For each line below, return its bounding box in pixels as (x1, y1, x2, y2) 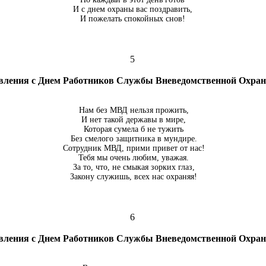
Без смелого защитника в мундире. (68, 134, 197, 143)
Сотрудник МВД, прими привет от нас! (60, 144, 205, 153)
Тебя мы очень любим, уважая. (76, 153, 189, 162)
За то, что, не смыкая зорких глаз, (70, 163, 195, 172)
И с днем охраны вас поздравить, (72, 5, 192, 14)
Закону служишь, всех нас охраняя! (68, 172, 197, 181)
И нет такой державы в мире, (79, 115, 186, 124)
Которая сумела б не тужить (81, 125, 183, 134)
